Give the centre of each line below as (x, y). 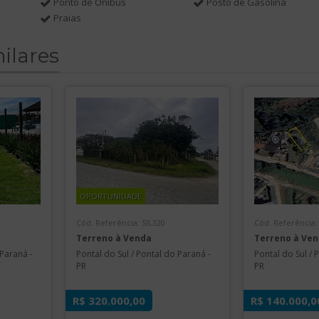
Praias (67, 18)
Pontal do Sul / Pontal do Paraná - (143, 254)
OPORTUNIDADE (110, 196)
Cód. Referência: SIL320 (120, 223)
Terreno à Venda (114, 238)
